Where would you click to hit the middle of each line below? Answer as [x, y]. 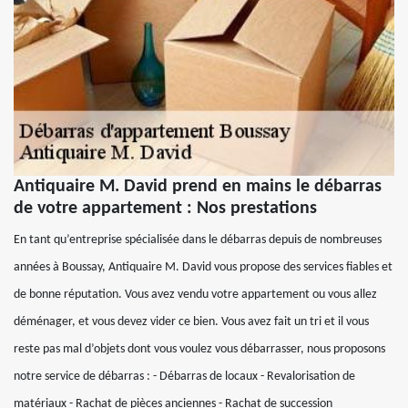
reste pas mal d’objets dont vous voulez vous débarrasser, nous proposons [199, 349]
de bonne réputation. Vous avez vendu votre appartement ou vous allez [195, 294]
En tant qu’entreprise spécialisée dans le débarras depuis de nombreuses [198, 240]
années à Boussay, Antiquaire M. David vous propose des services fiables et [203, 267]
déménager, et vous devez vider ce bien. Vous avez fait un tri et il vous [191, 321]
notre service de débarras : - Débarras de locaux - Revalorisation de [184, 376]
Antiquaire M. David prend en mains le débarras [198, 186]
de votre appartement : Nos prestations [165, 208]
